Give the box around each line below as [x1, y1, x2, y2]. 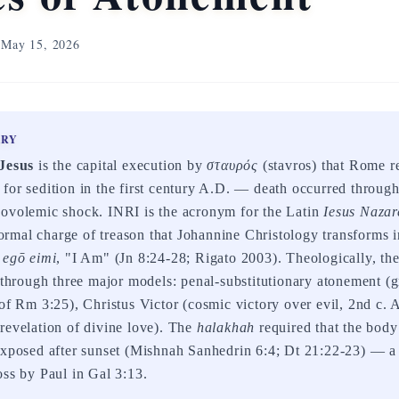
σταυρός [207, 158, 259, 173]
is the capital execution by [34, 158, 208, 173]
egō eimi [3, 250, 57, 265]
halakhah [196, 320, 256, 335]
